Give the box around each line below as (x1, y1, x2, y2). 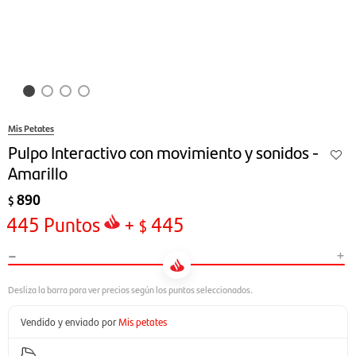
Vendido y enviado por (21, 314, 116, 329)
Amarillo (8, 160, 68, 184)
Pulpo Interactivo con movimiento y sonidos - (8, 139, 319, 164)
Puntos (40, 210, 100, 238)
